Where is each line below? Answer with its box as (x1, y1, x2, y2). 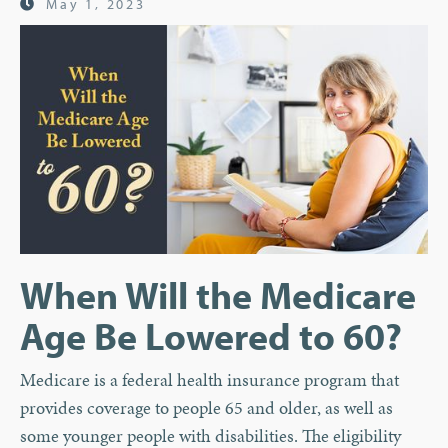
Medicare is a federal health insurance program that (20, 367, 399, 393)
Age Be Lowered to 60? (20, 311, 402, 361)
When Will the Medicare (20, 270, 416, 320)
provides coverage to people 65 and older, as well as (20, 395, 393, 421)
